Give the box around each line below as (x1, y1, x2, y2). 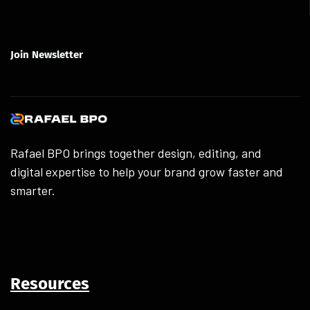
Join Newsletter (10, 48, 83, 61)
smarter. (10, 182, 55, 198)
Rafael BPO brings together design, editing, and (10, 145, 262, 161)
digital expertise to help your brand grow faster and (10, 163, 283, 179)
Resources (10, 273, 89, 293)
